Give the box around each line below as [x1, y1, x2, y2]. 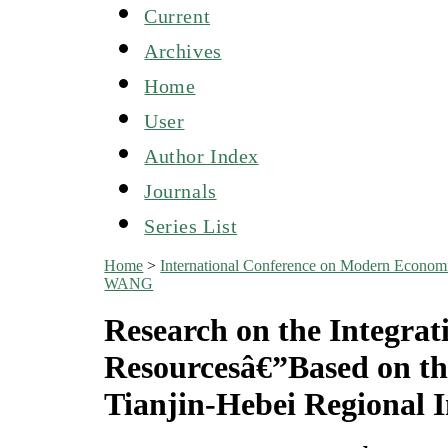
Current [144, 4, 211, 27]
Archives [144, 39, 222, 62]
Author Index [144, 144, 259, 167]
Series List [144, 214, 238, 237]
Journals [144, 179, 217, 202]
